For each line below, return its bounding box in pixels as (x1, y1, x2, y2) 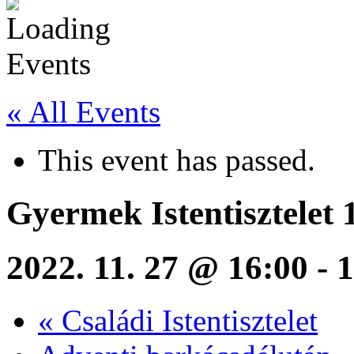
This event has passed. (38, 143, 315, 177)
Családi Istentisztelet (54, 303, 318, 337)
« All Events (6, 95, 160, 129)
